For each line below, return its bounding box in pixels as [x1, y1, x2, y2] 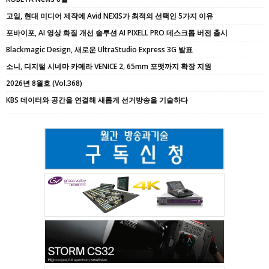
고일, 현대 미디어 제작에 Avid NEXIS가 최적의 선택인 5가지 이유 [6, 10, 213, 21]
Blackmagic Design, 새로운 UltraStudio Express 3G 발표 [6, 44, 193, 55]
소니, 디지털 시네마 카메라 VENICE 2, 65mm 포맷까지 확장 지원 [6, 61, 211, 71]
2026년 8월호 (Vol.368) [6, 77, 82, 88]
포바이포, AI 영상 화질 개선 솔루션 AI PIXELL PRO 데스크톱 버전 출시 [6, 27, 228, 38]
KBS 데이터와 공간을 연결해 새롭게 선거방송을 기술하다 [6, 94, 188, 105]
